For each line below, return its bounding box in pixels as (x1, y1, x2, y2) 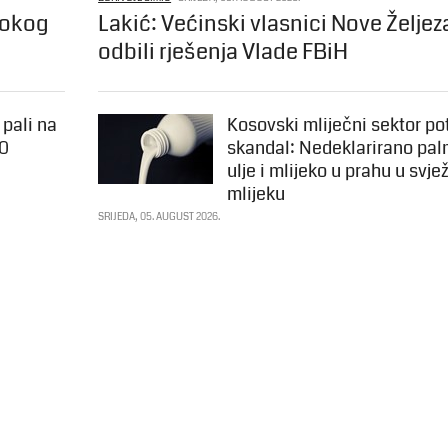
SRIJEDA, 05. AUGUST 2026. (98, 210, 221, 225)
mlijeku (227, 181, 286, 208)
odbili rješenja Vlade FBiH (98, 36, 349, 68)
